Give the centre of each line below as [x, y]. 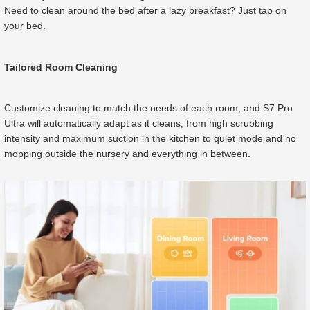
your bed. [25, 26]
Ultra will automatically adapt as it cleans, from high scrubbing [139, 123]
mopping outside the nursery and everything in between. [127, 153]
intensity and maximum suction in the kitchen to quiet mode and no [150, 138]
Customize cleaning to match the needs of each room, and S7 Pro [148, 108]
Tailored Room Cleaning [61, 67]
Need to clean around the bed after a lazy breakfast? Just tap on [145, 11]
